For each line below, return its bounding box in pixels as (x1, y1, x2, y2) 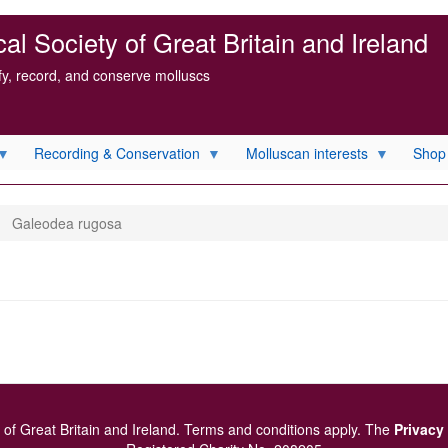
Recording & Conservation (34, 142, 200, 163)
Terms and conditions (184, 419, 320, 439)
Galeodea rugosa (8, 213, 122, 233)
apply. (320, 419, 365, 439)
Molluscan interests (245, 142, 368, 163)
